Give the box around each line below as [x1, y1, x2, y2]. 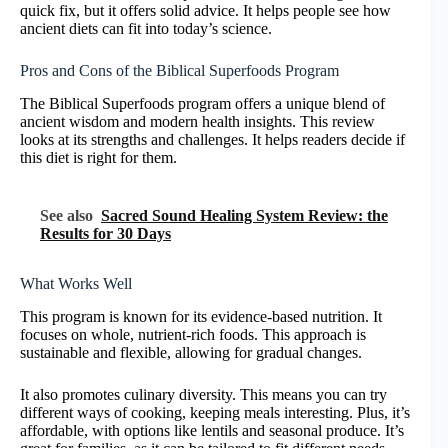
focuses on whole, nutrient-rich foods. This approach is [20, 325, 366, 343]
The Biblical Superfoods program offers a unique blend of [20, 95, 385, 113]
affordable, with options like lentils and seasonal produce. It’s [20, 421, 404, 439]
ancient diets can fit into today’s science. [20, 20, 272, 38]
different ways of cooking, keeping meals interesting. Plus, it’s [20, 403, 410, 421]
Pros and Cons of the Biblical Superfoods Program [20, 62, 339, 80]
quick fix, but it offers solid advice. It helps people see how [20, 2, 391, 20]
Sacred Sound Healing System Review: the [101, 207, 388, 225]
